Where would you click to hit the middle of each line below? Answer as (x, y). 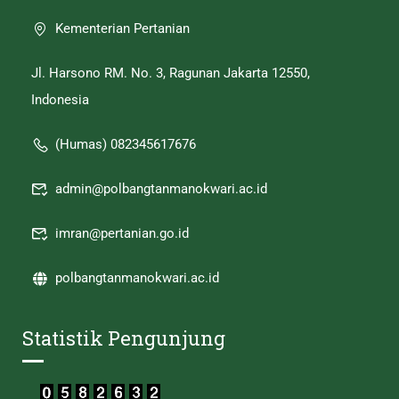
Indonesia (60, 100)
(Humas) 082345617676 (126, 144)
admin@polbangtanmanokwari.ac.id (161, 189)
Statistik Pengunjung (124, 338)
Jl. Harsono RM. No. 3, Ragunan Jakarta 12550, (171, 73)
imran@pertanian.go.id (122, 233)
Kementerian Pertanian (122, 28)
